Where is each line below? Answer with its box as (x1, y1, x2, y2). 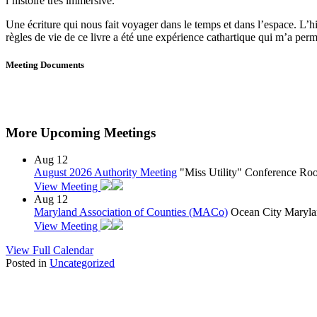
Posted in (6, 257, 50, 270)
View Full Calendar (6, 244, 93, 257)
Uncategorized (50, 257, 115, 270)
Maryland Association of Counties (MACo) (34, 206, 228, 219)
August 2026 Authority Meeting (34, 166, 177, 179)
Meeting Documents (6, 59, 84, 70)
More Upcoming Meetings (6, 125, 156, 140)
